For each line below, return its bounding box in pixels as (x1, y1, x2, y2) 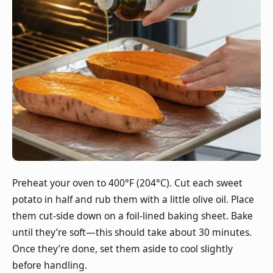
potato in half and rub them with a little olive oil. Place (12, 193, 254, 207)
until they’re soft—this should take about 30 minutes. (12, 225, 252, 239)
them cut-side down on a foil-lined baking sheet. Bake (12, 209, 253, 223)
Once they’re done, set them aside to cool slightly (12, 242, 233, 256)
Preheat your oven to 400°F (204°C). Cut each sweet (12, 176, 243, 190)
